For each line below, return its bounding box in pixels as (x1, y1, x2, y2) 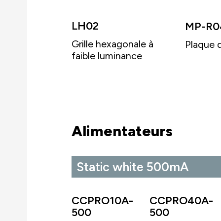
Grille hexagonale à (72, 37, 153, 50)
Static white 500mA (76, 159, 188, 175)
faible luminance (72, 49, 142, 62)
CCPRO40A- (149, 194, 213, 208)
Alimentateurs (72, 122, 173, 141)
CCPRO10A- (72, 194, 133, 208)
